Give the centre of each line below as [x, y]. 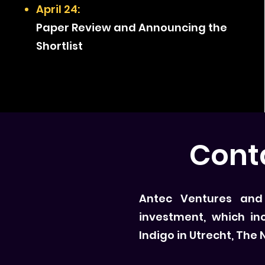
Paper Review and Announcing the [131, 28]
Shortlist [59, 46]
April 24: [58, 9]
